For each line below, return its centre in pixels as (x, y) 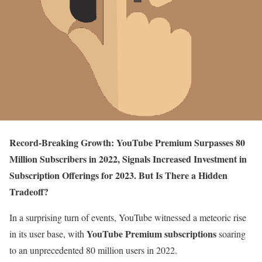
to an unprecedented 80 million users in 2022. (93, 250)
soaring (231, 234)
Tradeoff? (29, 192)
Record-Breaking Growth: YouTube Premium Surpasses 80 (127, 142)
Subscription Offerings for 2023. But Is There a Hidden (118, 175)
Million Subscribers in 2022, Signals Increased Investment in (128, 159)
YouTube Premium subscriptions (151, 234)
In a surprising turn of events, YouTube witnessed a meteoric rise (128, 217)
